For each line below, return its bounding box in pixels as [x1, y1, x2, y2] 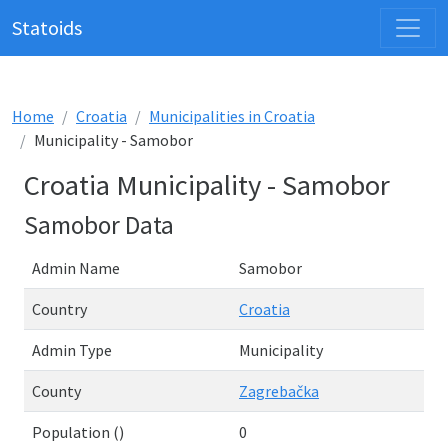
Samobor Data [24, 209, 174, 241]
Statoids [12, 15, 82, 40]
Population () [32, 422, 124, 442]
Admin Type [32, 340, 112, 360]
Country [32, 299, 87, 319]
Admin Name [32, 258, 120, 278]
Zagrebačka [239, 381, 319, 401]
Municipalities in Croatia [149, 106, 315, 126]
